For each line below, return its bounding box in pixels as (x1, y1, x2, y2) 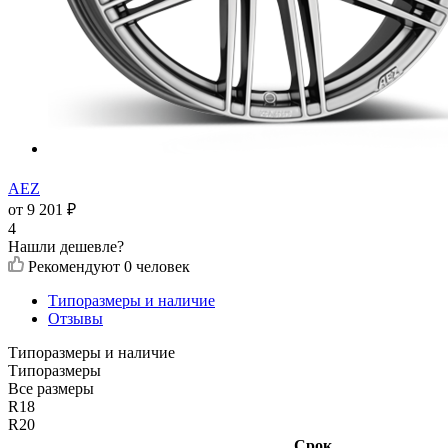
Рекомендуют (28, 257, 124, 275)
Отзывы (48, 309, 103, 327)
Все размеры (8, 379, 94, 397)
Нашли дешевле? (8, 237, 124, 255)
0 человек (124, 257, 190, 275)
